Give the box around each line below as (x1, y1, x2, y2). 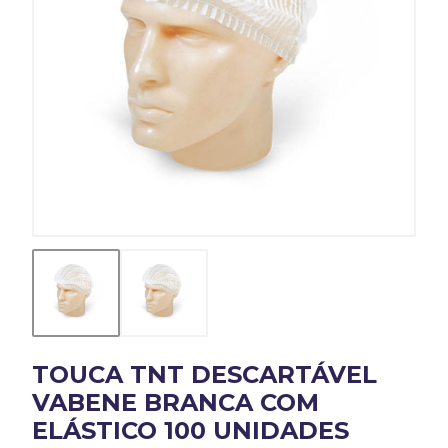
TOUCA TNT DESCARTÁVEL (32, 360, 377, 389)
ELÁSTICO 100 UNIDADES (32, 416, 349, 445)
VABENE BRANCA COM (32, 388, 319, 417)
